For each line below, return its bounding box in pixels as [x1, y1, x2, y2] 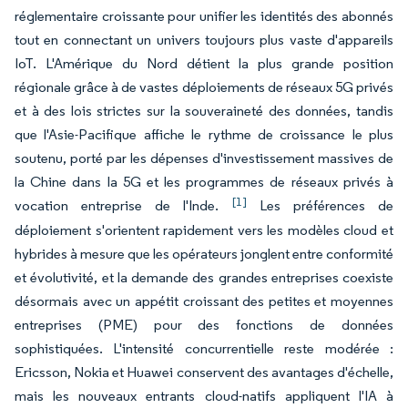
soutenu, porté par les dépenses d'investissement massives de [15, 149, 393, 167]
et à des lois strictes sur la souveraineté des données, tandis [15, 102, 393, 119]
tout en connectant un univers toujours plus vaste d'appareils [15, 31, 393, 48]
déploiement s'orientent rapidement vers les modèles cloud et [15, 221, 393, 239]
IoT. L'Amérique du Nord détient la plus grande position [15, 55, 393, 72]
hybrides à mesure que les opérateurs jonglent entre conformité [15, 245, 393, 262]
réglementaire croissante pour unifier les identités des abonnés [15, 7, 393, 25]
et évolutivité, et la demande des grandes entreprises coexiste [15, 269, 393, 286]
